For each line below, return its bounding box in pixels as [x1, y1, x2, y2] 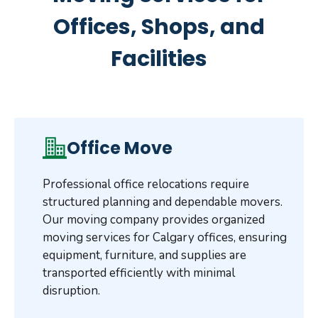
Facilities [111, 43, 207, 74]
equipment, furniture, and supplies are [43, 246, 246, 263]
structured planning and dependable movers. [43, 193, 283, 210]
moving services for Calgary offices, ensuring [43, 229, 287, 246]
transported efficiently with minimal [43, 264, 235, 281]
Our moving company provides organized [43, 211, 265, 228]
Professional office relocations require [43, 175, 249, 192]
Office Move [66, 136, 172, 160]
